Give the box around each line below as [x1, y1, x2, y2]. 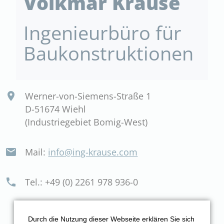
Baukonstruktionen [23, 39, 194, 66]
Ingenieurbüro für [23, 19, 182, 45]
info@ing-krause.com [48, 145, 138, 158]
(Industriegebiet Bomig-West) [25, 115, 148, 128]
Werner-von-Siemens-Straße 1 [25, 89, 151, 102]
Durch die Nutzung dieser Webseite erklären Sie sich [28, 214, 194, 223]
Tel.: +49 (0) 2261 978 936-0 [25, 175, 138, 188]
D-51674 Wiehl [25, 102, 86, 115]
